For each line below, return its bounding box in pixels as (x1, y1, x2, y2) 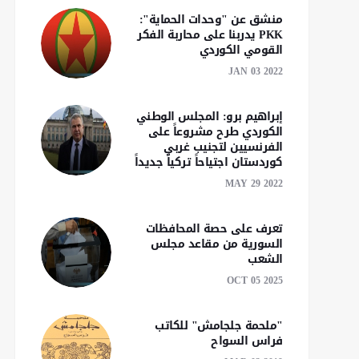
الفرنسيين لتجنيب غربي (163, 136, 283, 158)
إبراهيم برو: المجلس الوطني (135, 106, 283, 127)
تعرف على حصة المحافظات (145, 218, 283, 240)
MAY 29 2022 (224, 175, 283, 192)
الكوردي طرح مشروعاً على (147, 121, 283, 143)
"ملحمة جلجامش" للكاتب (155, 315, 283, 337)
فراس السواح (211, 330, 283, 352)
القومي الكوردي (199, 39, 283, 61)
